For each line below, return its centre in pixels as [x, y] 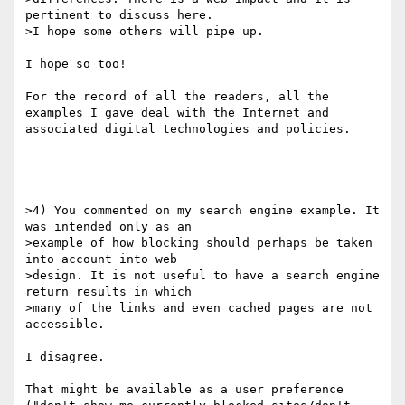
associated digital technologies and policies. [188, 129]
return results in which [108, 292]
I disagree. [69, 357]
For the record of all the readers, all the [177, 97]
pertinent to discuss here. [119, 15]
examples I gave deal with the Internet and [177, 113]
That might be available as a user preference [184, 390]
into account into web [101, 259]
